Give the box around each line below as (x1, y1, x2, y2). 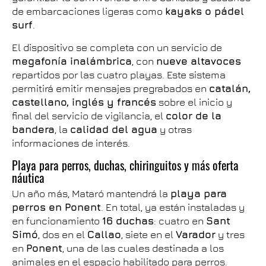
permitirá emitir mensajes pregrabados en (12, 82, 209, 94)
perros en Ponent (12, 201, 101, 213)
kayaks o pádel (165, 5, 244, 17)
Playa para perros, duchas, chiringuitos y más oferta (12, 156, 239, 174)
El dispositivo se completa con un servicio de (12, 41, 222, 53)
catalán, (209, 82, 251, 94)
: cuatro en (154, 214, 206, 227)
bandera (12, 123, 55, 135)
